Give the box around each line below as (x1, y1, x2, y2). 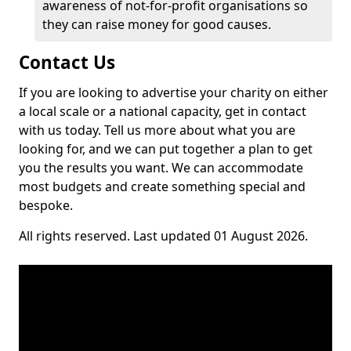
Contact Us (19, 50, 115, 74)
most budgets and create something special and (19, 178, 306, 195)
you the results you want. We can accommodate (19, 159, 303, 176)
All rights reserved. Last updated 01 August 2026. (19, 227, 308, 244)
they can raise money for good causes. (42, 16, 274, 33)
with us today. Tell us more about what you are (19, 121, 295, 139)
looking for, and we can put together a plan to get (19, 140, 313, 157)
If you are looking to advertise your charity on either (19, 84, 328, 101)
